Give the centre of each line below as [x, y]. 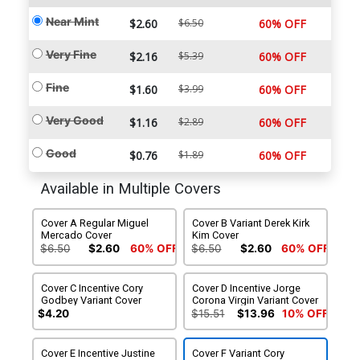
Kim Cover [216, 235]
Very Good [74, 121]
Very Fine [71, 55]
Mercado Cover [77, 235]
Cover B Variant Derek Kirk [251, 223]
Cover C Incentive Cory [92, 288]
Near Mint [72, 22]
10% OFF [305, 313]
